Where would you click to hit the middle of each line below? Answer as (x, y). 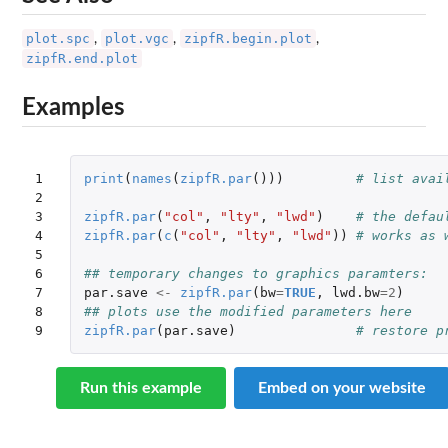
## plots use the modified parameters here (247, 312)
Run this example (141, 388)
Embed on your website (342, 388)
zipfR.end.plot (82, 58)
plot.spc (58, 38)
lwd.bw (355, 293)
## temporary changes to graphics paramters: (255, 274)
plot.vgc (137, 38)
